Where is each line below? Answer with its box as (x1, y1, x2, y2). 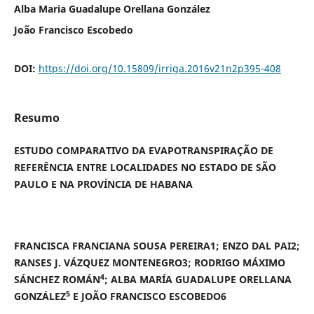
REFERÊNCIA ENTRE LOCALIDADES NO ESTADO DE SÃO (13, 160, 276, 174)
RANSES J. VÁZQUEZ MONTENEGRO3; (13, 255, 194, 269)
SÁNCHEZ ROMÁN (13, 272, 100, 286)
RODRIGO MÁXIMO (193, 255, 285, 269)
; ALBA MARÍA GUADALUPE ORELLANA (104, 272, 292, 286)
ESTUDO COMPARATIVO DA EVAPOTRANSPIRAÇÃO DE (13, 143, 273, 157)
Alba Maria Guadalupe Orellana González (13, 1, 210, 15)
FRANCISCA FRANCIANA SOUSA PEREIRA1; (13, 238, 219, 252)
